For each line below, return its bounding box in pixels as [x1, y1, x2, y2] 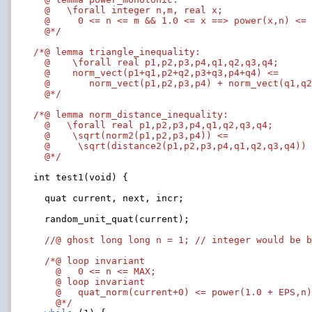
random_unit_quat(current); [33, 213, 190, 224]
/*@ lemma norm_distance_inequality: [33, 109, 229, 120]
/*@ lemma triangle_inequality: [33, 46, 201, 57]
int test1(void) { [33, 171, 129, 182]
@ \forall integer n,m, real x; [33, 4, 224, 15]
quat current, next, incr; [33, 192, 185, 203]
